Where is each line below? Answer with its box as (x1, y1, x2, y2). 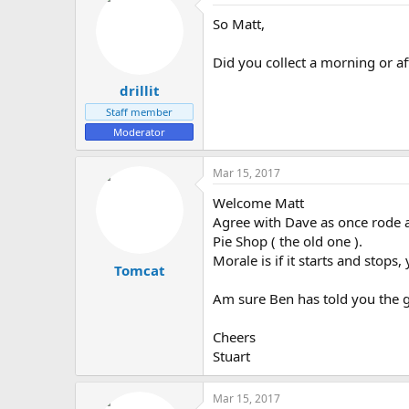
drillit (119, 81, 160, 100)
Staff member (106, 105, 173, 120)
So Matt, (213, 14, 265, 33)
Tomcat (113, 260, 165, 279)
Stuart (213, 347, 250, 366)
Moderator (113, 125, 165, 140)
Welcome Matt (213, 194, 304, 213)
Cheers (213, 328, 256, 347)
